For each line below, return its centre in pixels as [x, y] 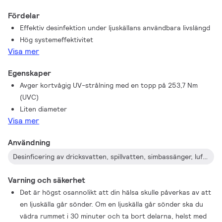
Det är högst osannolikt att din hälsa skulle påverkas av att [116, 192]
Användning [29, 142]
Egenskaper [30, 73]
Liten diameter [44, 109]
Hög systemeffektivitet [57, 40]
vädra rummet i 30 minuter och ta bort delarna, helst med [113, 216]
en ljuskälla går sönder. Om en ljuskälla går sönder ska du [112, 204]
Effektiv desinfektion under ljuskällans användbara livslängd [115, 28]
